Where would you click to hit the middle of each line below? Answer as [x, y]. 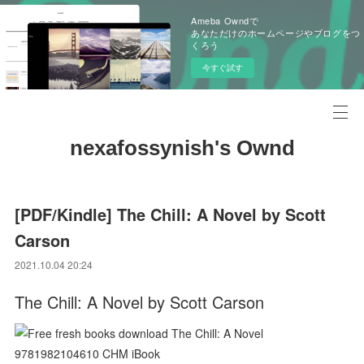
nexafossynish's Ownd [182, 148]
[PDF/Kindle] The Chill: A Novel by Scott [171, 214]
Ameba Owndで [225, 20]
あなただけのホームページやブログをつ [276, 32]
